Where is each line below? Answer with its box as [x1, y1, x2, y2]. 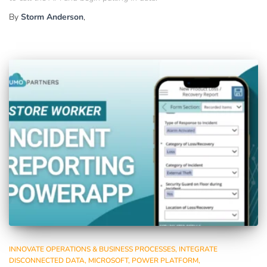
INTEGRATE [179, 244, 218, 254]
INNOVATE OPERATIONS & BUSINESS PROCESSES [9, 244, 175, 254]
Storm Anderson [21, 11, 83, 23]
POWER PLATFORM [132, 255, 198, 265]
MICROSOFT [88, 255, 128, 265]
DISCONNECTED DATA [9, 255, 85, 265]
